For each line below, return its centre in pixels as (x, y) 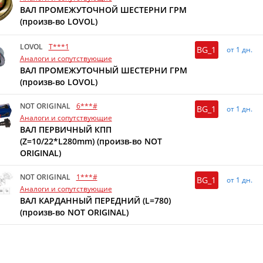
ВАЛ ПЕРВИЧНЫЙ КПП (65, 130)
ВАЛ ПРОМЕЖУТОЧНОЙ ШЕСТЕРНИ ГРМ (103, 10)
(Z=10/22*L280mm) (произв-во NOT (91, 141)
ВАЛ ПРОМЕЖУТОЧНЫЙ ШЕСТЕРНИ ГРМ (103, 70)
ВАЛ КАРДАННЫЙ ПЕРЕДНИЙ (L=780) (95, 201)
